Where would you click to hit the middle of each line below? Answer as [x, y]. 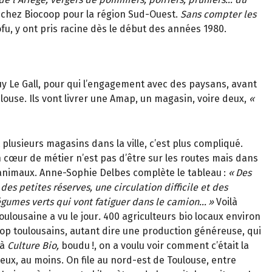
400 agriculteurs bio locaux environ [182, 216]
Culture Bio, [34, 245]
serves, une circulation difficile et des [145, 187]
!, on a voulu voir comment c [154, 245]
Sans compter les [218, 14]
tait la [236, 245]
